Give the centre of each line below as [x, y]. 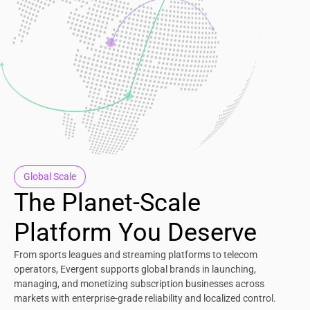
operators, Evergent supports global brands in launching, [135, 269]
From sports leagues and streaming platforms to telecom [136, 254]
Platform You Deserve [135, 232]
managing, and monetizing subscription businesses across [139, 283]
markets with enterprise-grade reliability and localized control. [145, 298]
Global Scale [50, 176]
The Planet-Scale [107, 202]
